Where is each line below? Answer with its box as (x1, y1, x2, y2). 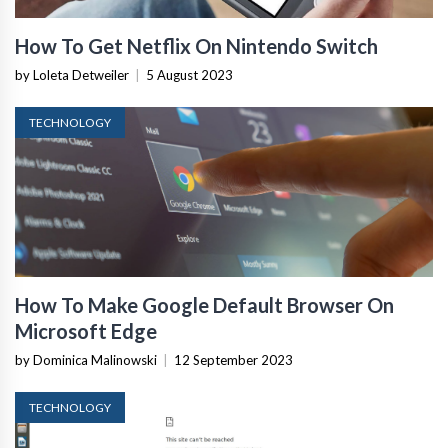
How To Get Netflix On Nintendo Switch (15, 34, 378, 58)
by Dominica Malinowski (15, 352, 157, 368)
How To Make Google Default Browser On (15, 293, 394, 317)
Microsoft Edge (15, 319, 157, 343)
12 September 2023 (174, 352, 293, 368)
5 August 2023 (146, 67, 233, 83)
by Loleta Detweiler (15, 67, 129, 83)
